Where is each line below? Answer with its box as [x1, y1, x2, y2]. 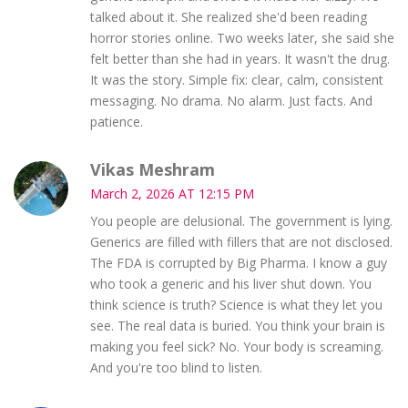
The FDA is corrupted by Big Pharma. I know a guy [89, 253, 387, 271]
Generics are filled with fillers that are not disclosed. [89, 232, 393, 250]
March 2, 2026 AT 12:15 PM [89, 184, 254, 202]
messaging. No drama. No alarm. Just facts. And [89, 91, 372, 109]
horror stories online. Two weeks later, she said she [89, 28, 394, 46]
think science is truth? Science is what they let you [89, 295, 382, 313]
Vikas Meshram [89, 158, 215, 180]
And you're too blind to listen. [89, 358, 262, 376]
